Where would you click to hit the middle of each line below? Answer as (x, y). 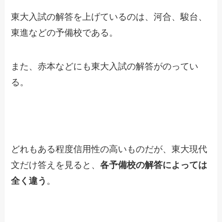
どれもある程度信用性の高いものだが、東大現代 (109, 149)
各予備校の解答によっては (154, 165)
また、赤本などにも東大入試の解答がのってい (105, 66)
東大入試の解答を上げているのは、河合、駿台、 (109, 17)
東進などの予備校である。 (65, 32)
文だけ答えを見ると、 (56, 165)
